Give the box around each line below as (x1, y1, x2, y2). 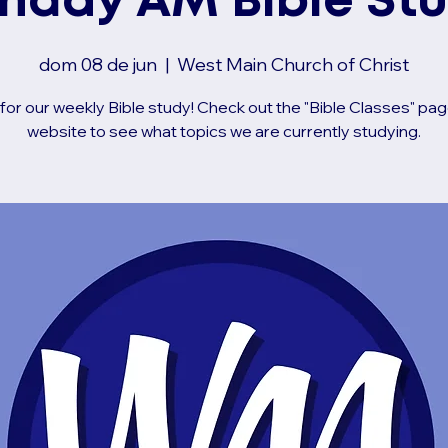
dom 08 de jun (39, 52, 157, 76)
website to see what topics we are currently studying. (27, 120, 421, 141)
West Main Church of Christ (177, 52, 409, 76)
